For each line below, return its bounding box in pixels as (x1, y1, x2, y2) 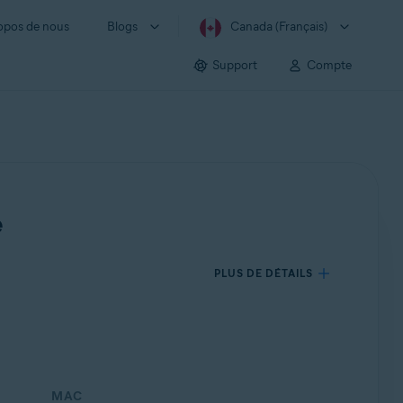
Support (212, 57, 257, 73)
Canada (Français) (230, 19, 327, 34)
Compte (307, 57, 352, 73)
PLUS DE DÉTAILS (214, 266, 314, 280)
